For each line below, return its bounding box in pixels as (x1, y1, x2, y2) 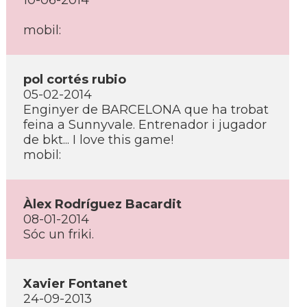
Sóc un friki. (23, 227, 94, 242)
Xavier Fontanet (23, 276, 127, 291)
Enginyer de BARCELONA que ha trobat (23, 102, 269, 117)
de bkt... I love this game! (23, 132, 173, 147)
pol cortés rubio (23, 72, 126, 87)
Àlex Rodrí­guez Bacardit (23, 197, 182, 212)
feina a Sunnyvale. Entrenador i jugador (23, 117, 267, 132)
